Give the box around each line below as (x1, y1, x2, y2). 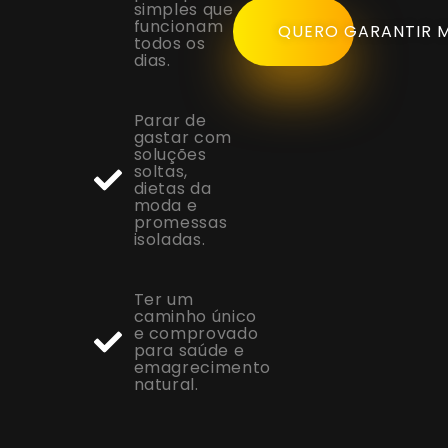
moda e (133, 194, 198, 218)
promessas (133, 211, 228, 235)
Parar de (133, 109, 207, 133)
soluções (133, 143, 207, 167)
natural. (133, 373, 199, 397)
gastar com (133, 126, 232, 150)
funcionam (133, 15, 224, 39)
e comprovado (133, 322, 259, 346)
